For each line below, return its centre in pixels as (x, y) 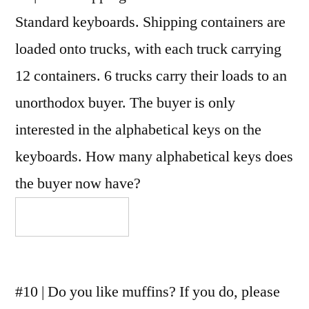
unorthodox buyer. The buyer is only (125, 102)
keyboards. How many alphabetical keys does (154, 156)
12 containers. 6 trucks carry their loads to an (151, 76)
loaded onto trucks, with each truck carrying (148, 49)
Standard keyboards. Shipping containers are (150, 22)
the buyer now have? (78, 183)
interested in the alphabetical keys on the (138, 129)
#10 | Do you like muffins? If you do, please (148, 291)
